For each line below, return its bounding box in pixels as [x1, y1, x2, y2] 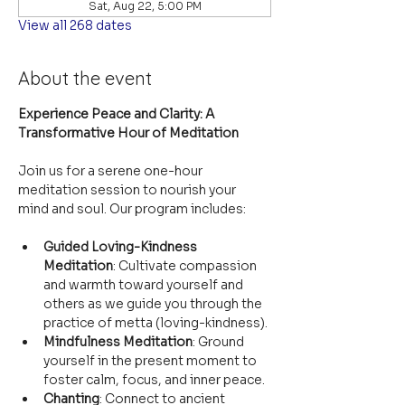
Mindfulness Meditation [43, 334, 193, 350]
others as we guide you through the [43, 296, 265, 312]
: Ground [193, 334, 247, 350]
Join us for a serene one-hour [18, 163, 205, 179]
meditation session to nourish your [18, 182, 239, 198]
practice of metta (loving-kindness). [43, 315, 268, 331]
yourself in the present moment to [43, 353, 259, 369]
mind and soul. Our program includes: [18, 201, 246, 217]
